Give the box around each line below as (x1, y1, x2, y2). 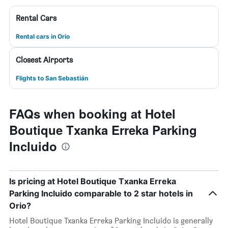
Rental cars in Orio (16, 33, 70, 40)
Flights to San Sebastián (16, 74, 88, 82)
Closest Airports (16, 55, 73, 65)
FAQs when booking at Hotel (9, 105, 176, 122)
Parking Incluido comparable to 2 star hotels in (9, 188, 193, 198)
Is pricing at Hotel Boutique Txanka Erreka (9, 176, 176, 186)
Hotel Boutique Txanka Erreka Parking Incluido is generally (9, 216, 213, 225)
